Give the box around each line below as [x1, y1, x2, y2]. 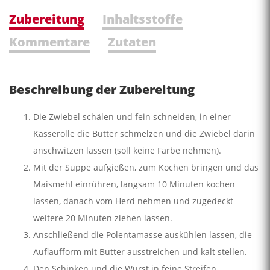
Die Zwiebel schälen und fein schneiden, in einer [33, 110, 231, 122]
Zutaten [108, 33, 156, 50]
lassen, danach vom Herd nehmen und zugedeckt [33, 195, 233, 207]
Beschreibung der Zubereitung [9, 81, 195, 98]
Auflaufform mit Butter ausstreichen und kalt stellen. [33, 245, 247, 257]
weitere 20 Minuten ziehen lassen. [33, 212, 172, 224]
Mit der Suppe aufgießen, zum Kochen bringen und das [33, 161, 259, 173]
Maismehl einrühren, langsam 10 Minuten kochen [33, 178, 235, 190]
